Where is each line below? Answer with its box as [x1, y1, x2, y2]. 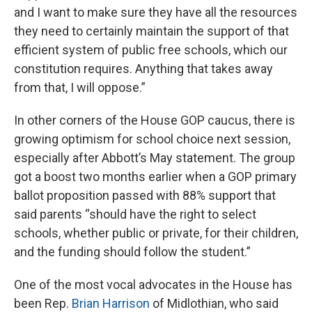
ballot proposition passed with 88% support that [14, 188, 276, 203]
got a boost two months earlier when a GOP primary [14, 169, 297, 185]
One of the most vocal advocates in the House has [14, 277, 292, 292]
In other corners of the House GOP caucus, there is [14, 113, 295, 128]
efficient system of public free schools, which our [14, 42, 288, 58]
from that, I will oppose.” [14, 80, 146, 95]
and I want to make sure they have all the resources [14, 5, 297, 20]
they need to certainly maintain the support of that [14, 24, 289, 39]
